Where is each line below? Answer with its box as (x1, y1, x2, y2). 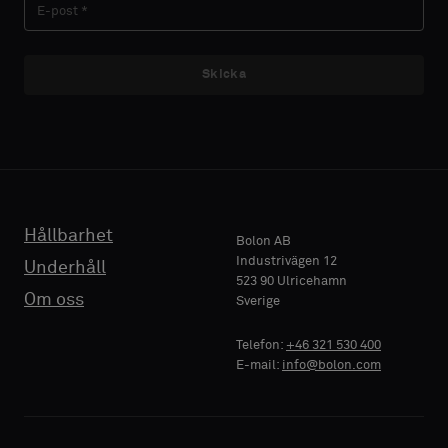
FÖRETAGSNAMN (26, 301, 117, 311)
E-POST (26, 103, 68, 113)
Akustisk (59, 9, 122, 25)
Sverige (236, 295, 280, 308)
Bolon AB (236, 235, 291, 248)
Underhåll (24, 259, 106, 277)
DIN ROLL (26, 400, 79, 410)
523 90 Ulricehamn (236, 275, 347, 288)
